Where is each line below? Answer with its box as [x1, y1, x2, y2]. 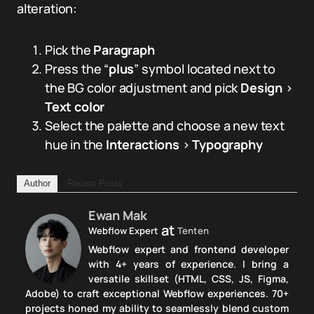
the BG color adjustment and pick [45, 79, 241, 97]
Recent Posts [67, 178, 123, 189]
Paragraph [93, 41, 155, 59]
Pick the [45, 41, 94, 59]
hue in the [45, 136, 107, 153]
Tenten [177, 224, 209, 238]
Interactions [106, 136, 179, 153]
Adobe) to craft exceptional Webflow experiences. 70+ [25, 287, 289, 301]
